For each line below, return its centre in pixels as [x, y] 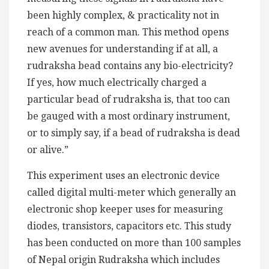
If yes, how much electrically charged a [117, 82]
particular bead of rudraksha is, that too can [128, 99]
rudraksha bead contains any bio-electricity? [130, 65]
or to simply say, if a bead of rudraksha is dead [134, 133]
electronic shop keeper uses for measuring [125, 209]
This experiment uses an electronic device [123, 175]
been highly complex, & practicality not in [123, 15]
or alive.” [48, 150]
